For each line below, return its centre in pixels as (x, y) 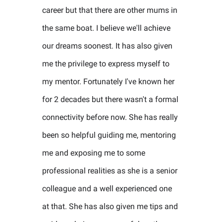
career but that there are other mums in (110, 10)
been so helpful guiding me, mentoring (109, 135)
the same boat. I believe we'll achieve (106, 28)
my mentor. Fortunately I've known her (108, 82)
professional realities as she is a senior (110, 171)
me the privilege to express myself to (106, 64)
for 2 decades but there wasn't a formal (110, 99)
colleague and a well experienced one (107, 189)
